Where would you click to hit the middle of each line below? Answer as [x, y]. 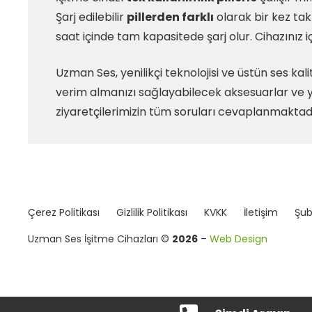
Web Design [239, 239]
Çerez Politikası [64, 212]
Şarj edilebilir [91, 17]
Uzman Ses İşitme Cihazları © [100, 239]
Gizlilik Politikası [152, 212]
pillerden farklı [170, 17]
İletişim [261, 212]
